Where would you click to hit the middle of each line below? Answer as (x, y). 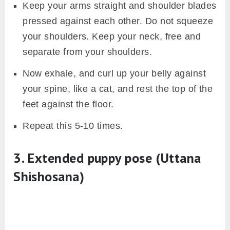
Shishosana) (49, 177)
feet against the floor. (68, 104)
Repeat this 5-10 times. (73, 126)
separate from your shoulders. (88, 52)
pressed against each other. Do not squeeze (118, 21)
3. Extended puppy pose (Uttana (107, 158)
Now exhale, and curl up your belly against (114, 74)
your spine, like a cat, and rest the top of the (118, 89)
